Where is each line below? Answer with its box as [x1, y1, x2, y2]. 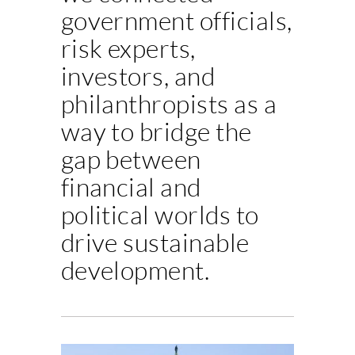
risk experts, [60, 32, 196, 63]
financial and [60, 170, 201, 202]
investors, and [60, 59, 216, 91]
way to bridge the [60, 115, 252, 147]
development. [60, 254, 210, 285]
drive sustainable [60, 226, 250, 258]
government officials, [60, 4, 292, 36]
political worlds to [60, 198, 259, 230]
